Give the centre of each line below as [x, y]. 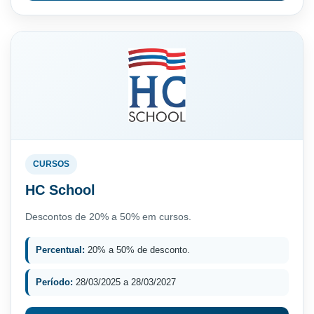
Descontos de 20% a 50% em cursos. [108, 216]
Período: [54, 282]
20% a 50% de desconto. [137, 250]
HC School [60, 190]
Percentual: [60, 250]
